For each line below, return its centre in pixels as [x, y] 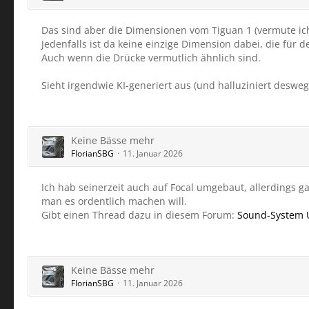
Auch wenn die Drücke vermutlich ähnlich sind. [151, 58]
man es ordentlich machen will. [114, 201]
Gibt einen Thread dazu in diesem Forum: [139, 215]
